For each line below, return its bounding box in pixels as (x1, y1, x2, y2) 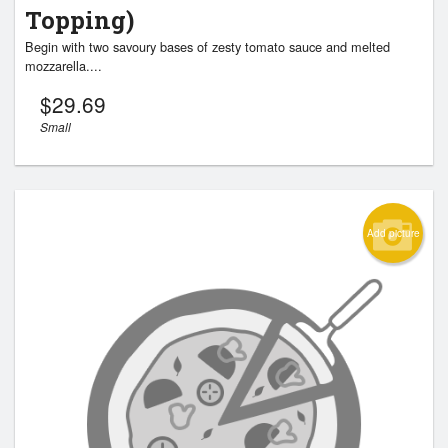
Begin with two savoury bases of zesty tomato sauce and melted (25, 37, 390, 57)
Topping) (25, 4, 134, 37)
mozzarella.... (25, 56, 102, 76)
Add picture (366, 226, 420, 241)
